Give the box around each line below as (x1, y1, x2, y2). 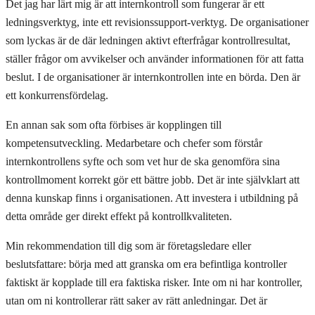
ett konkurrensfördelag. (6, 89, 108, 101)
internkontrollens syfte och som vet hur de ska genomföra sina (6, 155, 280, 167)
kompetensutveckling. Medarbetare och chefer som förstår (6, 136, 262, 149)
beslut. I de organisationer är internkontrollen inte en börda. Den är (6, 70, 300, 83)
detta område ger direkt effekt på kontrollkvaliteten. (6, 210, 232, 222)
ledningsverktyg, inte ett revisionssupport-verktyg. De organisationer (6, 15, 309, 28)
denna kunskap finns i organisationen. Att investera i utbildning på (6, 191, 298, 204)
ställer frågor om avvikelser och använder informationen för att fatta (6, 52, 304, 65)
